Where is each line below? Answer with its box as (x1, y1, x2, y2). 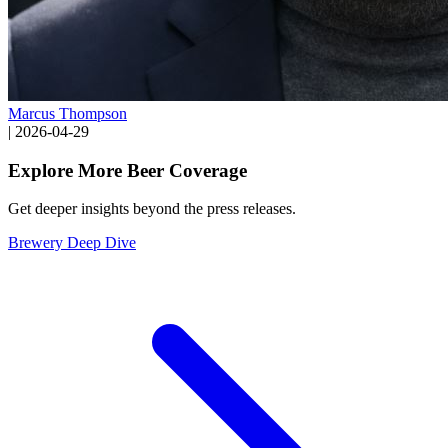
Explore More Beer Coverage (8, 159, 247, 181)
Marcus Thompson (8, 104, 127, 122)
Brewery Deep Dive (8, 234, 136, 252)
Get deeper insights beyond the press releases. (8, 200, 296, 218)
